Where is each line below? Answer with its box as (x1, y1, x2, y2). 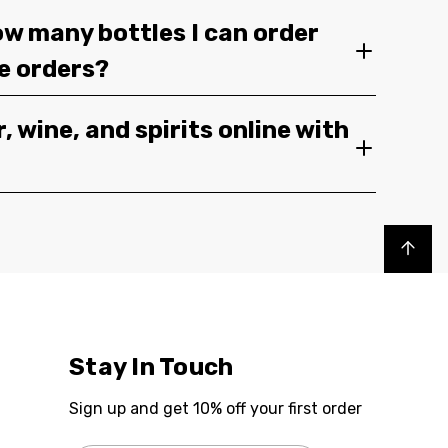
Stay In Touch (69, 353, 234, 381)
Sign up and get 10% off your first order (69, 399, 362, 418)
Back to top (406, 237, 432, 257)
